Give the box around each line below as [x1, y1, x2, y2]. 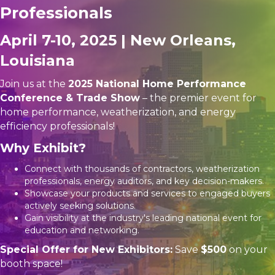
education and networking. [25, 225, 139, 236]
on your [227, 244, 268, 256]
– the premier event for [140, 92, 257, 104]
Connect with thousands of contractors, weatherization [25, 163, 260, 175]
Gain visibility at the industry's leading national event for [25, 212, 261, 224]
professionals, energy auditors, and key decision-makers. [25, 176, 264, 187]
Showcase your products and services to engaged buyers [25, 188, 270, 199]
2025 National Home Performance [68, 78, 246, 90]
